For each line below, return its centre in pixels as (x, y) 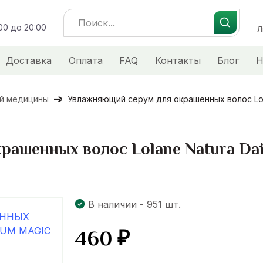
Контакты (178, 60)
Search (79, 15)
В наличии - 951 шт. (134, 204)
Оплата (85, 60)
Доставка (29, 60)
